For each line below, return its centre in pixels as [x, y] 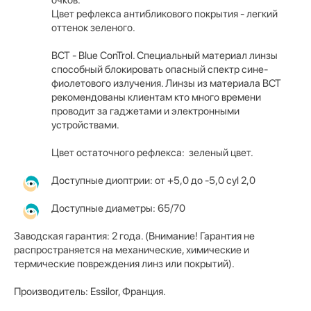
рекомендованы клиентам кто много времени [156, 97]
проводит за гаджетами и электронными [145, 111]
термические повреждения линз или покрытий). [124, 263]
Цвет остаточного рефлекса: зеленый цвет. [152, 152]
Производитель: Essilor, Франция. [90, 291]
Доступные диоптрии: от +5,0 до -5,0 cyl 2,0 [153, 180]
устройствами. [85, 125]
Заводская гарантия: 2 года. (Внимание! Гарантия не [134, 236]
